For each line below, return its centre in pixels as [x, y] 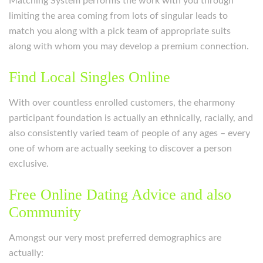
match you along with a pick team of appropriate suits [120, 31]
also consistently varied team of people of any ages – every [129, 133]
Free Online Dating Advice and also [120, 195]
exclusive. [29, 164]
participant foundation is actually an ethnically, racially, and [131, 118]
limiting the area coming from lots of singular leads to [118, 16]
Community [45, 212]
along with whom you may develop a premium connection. [129, 46]
